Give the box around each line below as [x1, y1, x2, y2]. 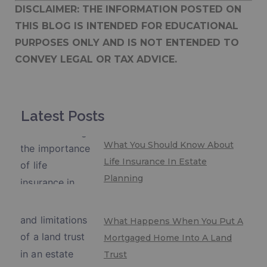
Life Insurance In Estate [103, 156, 207, 167]
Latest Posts [21, 107, 104, 125]
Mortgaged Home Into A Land [103, 232, 232, 244]
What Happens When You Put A [103, 216, 243, 227]
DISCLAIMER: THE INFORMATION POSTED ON [15, 4, 241, 15]
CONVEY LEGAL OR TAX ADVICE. [15, 54, 177, 66]
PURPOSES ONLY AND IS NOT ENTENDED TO [15, 37, 239, 49]
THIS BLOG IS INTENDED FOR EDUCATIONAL [15, 20, 238, 32]
